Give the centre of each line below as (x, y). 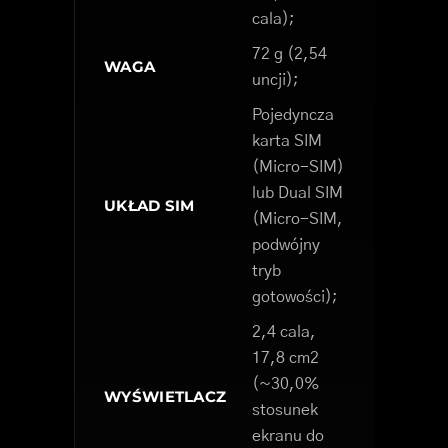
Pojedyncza (293, 115)
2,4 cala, (284, 332)
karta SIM (287, 141)
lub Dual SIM (297, 193)
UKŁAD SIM (149, 206)
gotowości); (295, 297)
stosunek (285, 410)
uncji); (275, 80)
